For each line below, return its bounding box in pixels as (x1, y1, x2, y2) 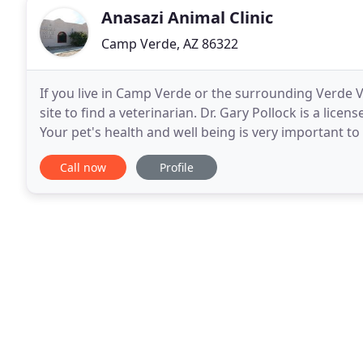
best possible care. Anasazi (40, 143, 204, 160)
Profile (160, 160, 194, 175)
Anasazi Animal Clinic (101, 6, 273, 28)
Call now (60, 160, 106, 175)
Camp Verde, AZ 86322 (101, 35, 238, 53)
